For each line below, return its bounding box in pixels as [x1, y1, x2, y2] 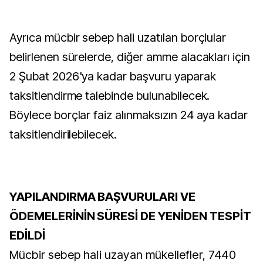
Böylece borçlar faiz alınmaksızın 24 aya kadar [9, 108, 248, 122]
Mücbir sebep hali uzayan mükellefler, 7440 [9, 248, 236, 262]
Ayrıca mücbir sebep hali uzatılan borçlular [9, 31, 227, 45]
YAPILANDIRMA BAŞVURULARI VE [9, 190, 195, 204]
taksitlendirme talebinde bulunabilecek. [9, 89, 210, 103]
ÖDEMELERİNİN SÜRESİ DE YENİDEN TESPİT [9, 209, 251, 223]
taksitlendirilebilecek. [9, 127, 117, 141]
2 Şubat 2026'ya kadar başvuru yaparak [9, 69, 216, 83]
